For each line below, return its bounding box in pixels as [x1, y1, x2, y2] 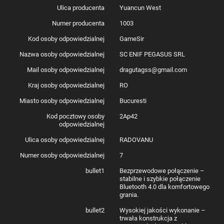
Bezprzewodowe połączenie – [119, 166, 204, 174]
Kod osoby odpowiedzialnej [28, 34, 104, 42]
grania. [119, 190, 138, 198]
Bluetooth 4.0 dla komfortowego [119, 182, 209, 190]
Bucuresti [119, 96, 146, 104]
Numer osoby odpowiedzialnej [20, 151, 104, 159]
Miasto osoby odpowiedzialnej [19, 96, 104, 104]
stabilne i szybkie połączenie [119, 174, 200, 182]
